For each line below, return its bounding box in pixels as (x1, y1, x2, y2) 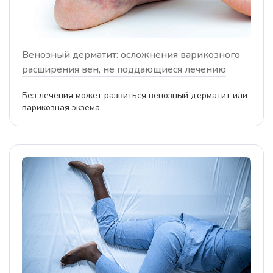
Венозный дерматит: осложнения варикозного (22, 48, 240, 62)
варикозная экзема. (22, 101, 102, 113)
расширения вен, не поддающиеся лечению (22, 62, 226, 76)
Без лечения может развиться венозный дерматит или (22, 88, 247, 101)
